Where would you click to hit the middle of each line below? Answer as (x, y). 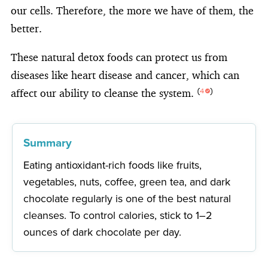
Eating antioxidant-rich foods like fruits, (113, 165)
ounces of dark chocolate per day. (103, 232)
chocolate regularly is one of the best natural (127, 198)
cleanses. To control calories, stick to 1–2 (118, 215)
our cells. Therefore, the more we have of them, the (132, 10)
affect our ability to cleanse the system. (104, 92)
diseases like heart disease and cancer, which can (125, 74)
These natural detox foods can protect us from (119, 57)
